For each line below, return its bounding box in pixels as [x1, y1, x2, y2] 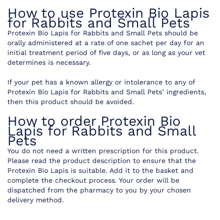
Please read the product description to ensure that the [7, 157, 196, 165]
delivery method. [7, 196, 64, 204]
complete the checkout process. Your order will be [7, 176, 179, 185]
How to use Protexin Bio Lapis [7, 5, 210, 22]
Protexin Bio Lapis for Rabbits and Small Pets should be [7, 29, 198, 37]
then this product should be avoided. [7, 98, 137, 106]
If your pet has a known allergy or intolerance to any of [7, 78, 195, 86]
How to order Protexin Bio [7, 113, 181, 130]
